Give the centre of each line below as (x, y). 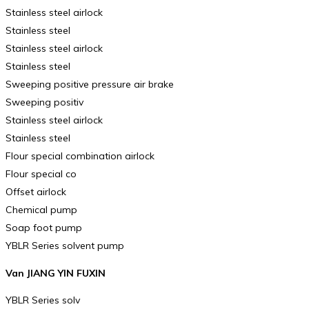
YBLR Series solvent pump (65, 246)
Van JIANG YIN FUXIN (56, 273)
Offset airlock (36, 192)
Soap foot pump (44, 228)
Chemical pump (41, 210)
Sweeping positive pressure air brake (90, 84)
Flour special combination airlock (80, 156)
